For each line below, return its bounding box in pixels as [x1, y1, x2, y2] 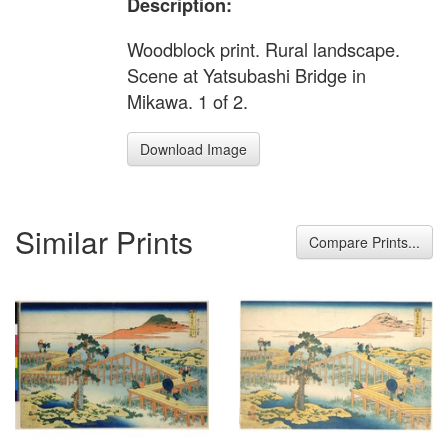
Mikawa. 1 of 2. [127, 88, 248, 115]
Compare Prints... [309, 231, 420, 252]
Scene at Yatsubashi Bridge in [127, 62, 366, 89]
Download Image [140, 139, 247, 160]
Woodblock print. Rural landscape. [127, 36, 400, 63]
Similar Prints [15, 219, 193, 263]
